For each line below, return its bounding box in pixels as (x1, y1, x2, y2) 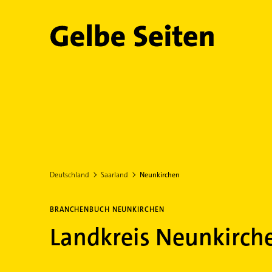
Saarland (100, 170, 128, 180)
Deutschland (49, 170, 89, 180)
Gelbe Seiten (49, 25, 172, 55)
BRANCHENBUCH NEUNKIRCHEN (49, 205, 165, 214)
